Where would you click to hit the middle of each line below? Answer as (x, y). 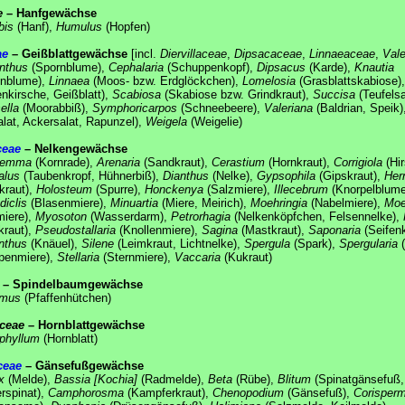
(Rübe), (255, 379)
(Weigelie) (215, 121)
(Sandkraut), (176, 162)
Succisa (334, 94)
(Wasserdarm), (129, 216)
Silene (98, 243)
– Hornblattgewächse (85, 325)
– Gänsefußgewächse (83, 365)
